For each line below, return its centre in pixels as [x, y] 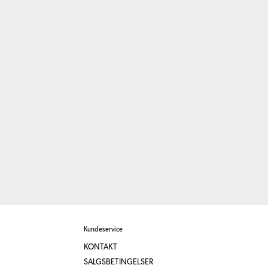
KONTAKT [100, 247]
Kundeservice [103, 229]
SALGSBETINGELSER [118, 262]
